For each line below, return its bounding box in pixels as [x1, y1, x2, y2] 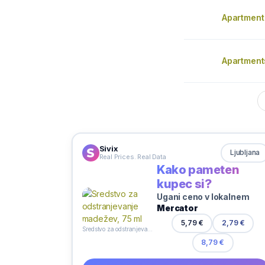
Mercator [157, 202, 198, 213]
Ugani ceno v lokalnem [157, 191, 250, 202]
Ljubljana [230, 148, 260, 157]
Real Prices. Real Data [99, 153, 166, 161]
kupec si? [157, 176, 212, 191]
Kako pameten [157, 162, 240, 177]
